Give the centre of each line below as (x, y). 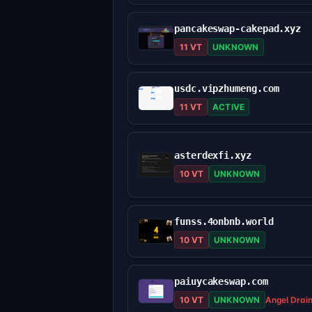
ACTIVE (228, 107)
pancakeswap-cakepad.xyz (238, 29)
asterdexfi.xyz (213, 155)
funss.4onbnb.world (224, 222)
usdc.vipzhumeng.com (227, 89)
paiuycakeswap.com (221, 282)
